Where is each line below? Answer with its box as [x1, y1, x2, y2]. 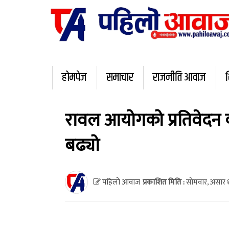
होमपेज [62, 69, 87, 87]
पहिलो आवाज [101, 175, 140, 189]
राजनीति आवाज [153, 69, 206, 87]
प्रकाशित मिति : [143, 175, 185, 189]
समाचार [106, 69, 133, 87]
